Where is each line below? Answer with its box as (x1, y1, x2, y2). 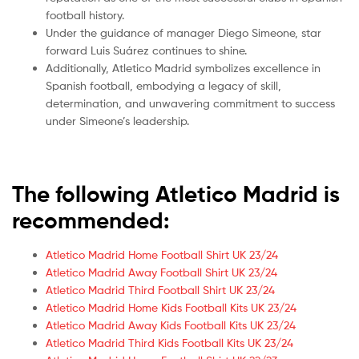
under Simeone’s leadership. (46, 113, 189, 127)
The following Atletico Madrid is (12, 179, 340, 208)
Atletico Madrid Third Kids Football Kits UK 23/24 (46, 335, 293, 349)
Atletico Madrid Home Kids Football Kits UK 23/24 (46, 300, 296, 314)
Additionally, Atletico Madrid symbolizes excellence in (46, 60, 321, 75)
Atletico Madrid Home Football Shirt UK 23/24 (46, 247, 278, 261)
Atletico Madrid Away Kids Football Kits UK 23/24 (46, 317, 296, 332)
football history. (46, 7, 124, 22)
